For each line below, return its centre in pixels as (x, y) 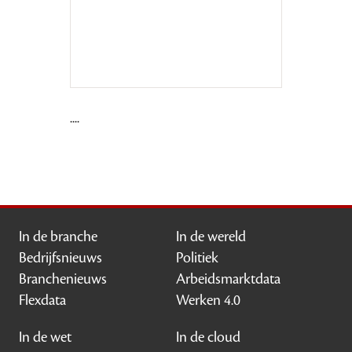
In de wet (46, 337)
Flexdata (43, 300)
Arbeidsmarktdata (228, 279)
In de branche (59, 236)
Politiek (197, 257)
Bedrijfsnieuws (61, 257)
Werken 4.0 (208, 300)
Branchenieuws (63, 279)
